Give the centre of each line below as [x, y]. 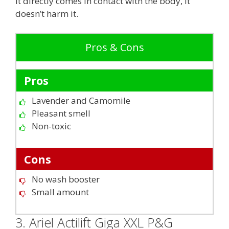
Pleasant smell [61, 113]
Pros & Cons [114, 48]
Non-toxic [51, 126]
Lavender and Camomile [81, 101]
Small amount [60, 192]
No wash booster [66, 179]
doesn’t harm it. [47, 13]
